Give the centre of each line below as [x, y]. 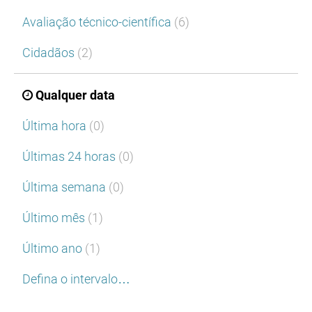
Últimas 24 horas [70, 157]
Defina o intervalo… [76, 279]
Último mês [55, 218]
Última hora [56, 126]
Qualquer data [75, 95]
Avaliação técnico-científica [98, 22]
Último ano [54, 249]
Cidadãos [50, 53]
